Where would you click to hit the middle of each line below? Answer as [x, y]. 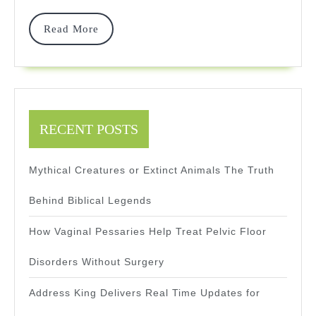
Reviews [246, 56]
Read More [71, 29]
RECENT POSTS [89, 129]
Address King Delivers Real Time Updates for [145, 293]
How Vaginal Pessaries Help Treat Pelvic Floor [148, 232]
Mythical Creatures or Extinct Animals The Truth [152, 170]
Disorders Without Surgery [97, 262]
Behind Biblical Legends [90, 201]
